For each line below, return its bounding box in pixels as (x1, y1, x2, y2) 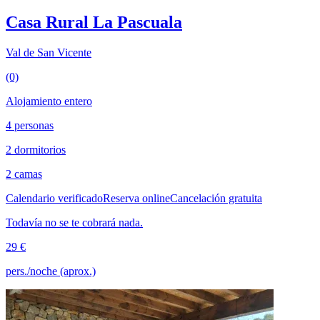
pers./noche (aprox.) (6, 265, 96, 278)
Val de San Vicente (6, 46, 91, 59)
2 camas (6, 168, 42, 181)
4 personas (6, 119, 54, 132)
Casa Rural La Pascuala (6, 13, 182, 32)
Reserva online (103, 192, 170, 205)
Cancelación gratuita (170, 192, 262, 205)
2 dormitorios (6, 144, 66, 156)
